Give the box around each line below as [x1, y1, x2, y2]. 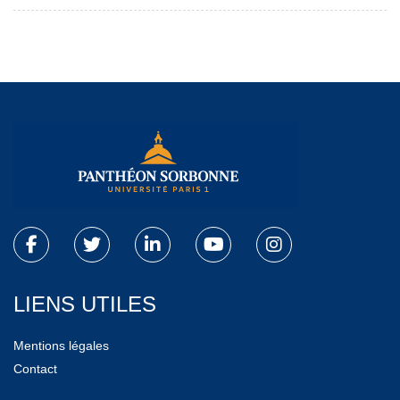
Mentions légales [13, 337, 109, 353]
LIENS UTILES [13, 291, 156, 316]
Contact [13, 361, 57, 376]
